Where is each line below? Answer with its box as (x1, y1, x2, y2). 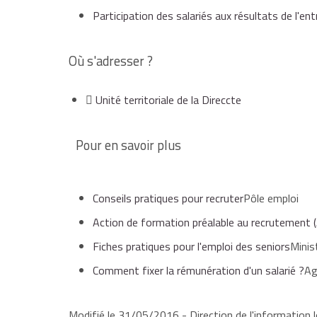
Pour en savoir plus (76, 135, 181, 156)
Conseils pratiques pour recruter (93, 190, 243, 207)
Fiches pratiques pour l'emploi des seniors (93, 238, 290, 255)
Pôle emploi (243, 190, 299, 207)
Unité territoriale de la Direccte (96, 91, 241, 109)
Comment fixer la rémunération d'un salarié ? (93, 262, 304, 279)
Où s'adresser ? (69, 51, 153, 71)
